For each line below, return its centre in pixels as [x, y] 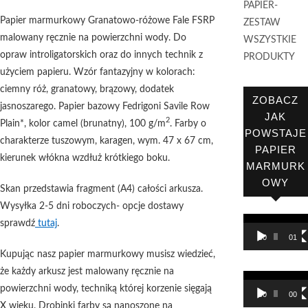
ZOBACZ [276, 100]
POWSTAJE [275, 133]
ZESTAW [262, 23]
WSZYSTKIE [269, 40]
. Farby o [188, 123]
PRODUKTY [269, 57]
